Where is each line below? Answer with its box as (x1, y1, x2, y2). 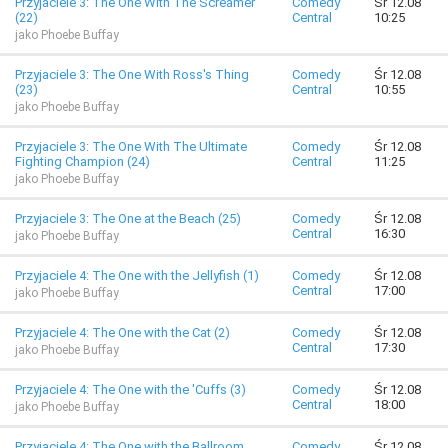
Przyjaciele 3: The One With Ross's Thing (15, 67, 249, 82)
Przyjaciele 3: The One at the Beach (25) (15, 211, 241, 226)
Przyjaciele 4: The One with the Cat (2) (15, 325, 230, 340)
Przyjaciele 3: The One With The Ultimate (15, 139, 247, 154)
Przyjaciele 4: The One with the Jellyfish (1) (15, 268, 259, 283)
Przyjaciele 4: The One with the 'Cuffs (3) (15, 382, 246, 397)
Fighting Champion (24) (15, 154, 150, 169)
